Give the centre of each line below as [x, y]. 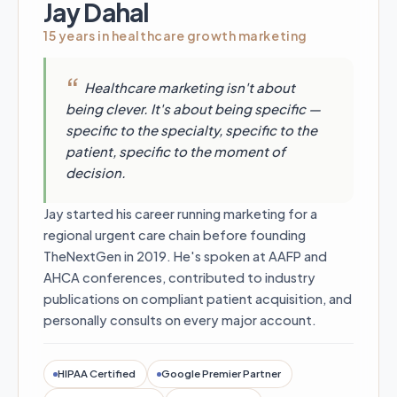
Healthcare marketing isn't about [190, 88]
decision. [96, 173]
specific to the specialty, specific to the [191, 130]
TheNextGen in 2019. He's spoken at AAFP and [185, 257]
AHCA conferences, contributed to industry [179, 278]
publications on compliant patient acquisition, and [198, 299]
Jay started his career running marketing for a [180, 214]
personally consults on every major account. [180, 320]
